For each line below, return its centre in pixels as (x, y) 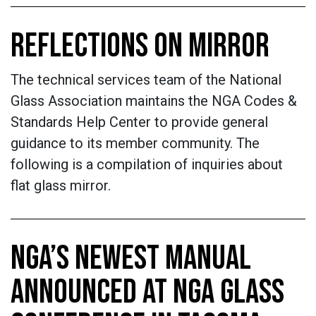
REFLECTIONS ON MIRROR (140, 46)
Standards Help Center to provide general (139, 122)
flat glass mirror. (62, 186)
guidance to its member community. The (135, 143)
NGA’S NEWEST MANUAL (131, 259)
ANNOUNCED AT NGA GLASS (147, 292)
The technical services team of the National (146, 80)
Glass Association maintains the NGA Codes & (154, 101)
